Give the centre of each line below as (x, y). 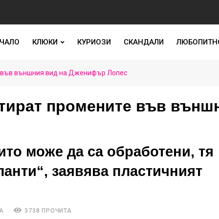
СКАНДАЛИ (143, 42)
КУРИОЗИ (94, 42)
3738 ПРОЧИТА (47, 211)
